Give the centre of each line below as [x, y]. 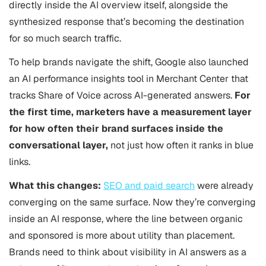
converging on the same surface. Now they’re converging [132, 202]
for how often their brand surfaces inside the [116, 128]
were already [224, 185]
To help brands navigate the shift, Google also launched [129, 62]
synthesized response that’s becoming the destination [126, 21]
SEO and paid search [149, 185]
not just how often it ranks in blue [181, 145]
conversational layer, [58, 145]
